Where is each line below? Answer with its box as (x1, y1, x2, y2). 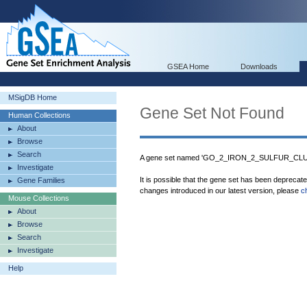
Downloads (241, 62, 278, 71)
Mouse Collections (8, 194, 69, 202)
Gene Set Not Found (140, 104, 284, 122)
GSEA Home (167, 62, 209, 71)
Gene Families (17, 176, 65, 184)
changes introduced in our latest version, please (140, 186, 301, 195)
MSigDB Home (8, 93, 57, 101)
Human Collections (8, 111, 71, 119)
